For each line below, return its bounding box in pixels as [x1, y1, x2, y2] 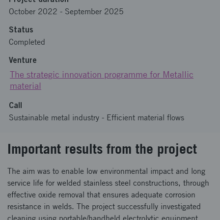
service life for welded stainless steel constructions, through [7, 178, 209, 188]
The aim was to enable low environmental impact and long [7, 166, 205, 176]
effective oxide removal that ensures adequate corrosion [7, 190, 195, 199]
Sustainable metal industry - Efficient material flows [9, 113, 184, 122]
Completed [9, 37, 45, 47]
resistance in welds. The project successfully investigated [7, 202, 201, 211]
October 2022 [9, 7, 57, 16]
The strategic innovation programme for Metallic [10, 69, 193, 80]
